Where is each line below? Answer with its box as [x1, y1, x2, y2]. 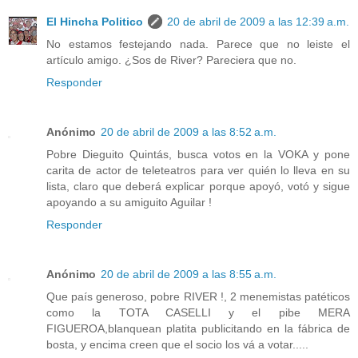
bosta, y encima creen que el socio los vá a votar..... [46, 337, 308, 351]
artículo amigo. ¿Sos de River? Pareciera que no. [46, 53, 296, 66]
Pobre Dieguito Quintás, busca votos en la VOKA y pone [46, 147, 350, 161]
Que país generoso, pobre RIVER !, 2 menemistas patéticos [46, 289, 350, 303]
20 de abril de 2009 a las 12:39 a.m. [167, 14, 349, 28]
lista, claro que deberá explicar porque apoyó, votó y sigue [46, 179, 350, 193]
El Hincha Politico [46, 14, 143, 28]
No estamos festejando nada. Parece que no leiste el [46, 37, 350, 50]
